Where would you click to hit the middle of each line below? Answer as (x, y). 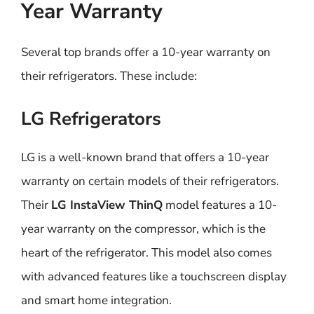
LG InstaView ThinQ (107, 205)
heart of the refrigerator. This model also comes (146, 252)
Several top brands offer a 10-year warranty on (146, 52)
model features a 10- (220, 205)
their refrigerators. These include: (109, 76)
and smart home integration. (96, 300)
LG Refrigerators (91, 118)
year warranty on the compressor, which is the (143, 228)
